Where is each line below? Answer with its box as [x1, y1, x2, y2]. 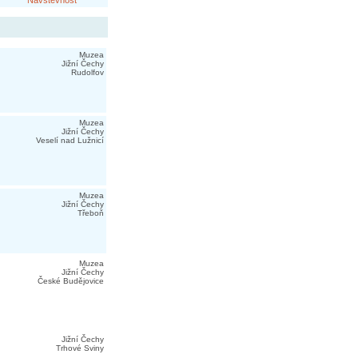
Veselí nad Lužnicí [35, 136, 104, 145]
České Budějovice [37, 276, 104, 285]
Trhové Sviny [55, 344, 104, 352]
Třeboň [77, 209, 104, 217]
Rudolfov [70, 68, 104, 77]
